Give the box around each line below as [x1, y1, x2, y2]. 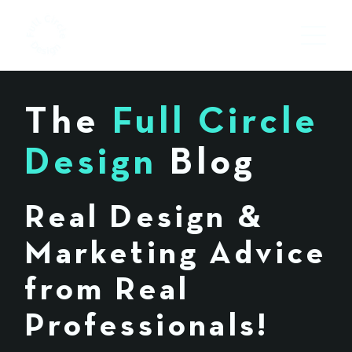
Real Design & [24, 200, 264, 234]
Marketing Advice [24, 236, 328, 270]
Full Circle [112, 104, 319, 142]
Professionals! [24, 309, 269, 343]
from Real [24, 273, 190, 306]
